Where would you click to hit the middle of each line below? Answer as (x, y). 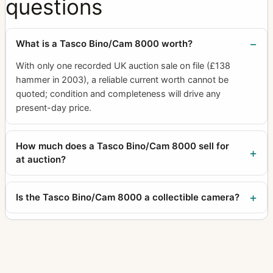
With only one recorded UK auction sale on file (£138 (123, 66)
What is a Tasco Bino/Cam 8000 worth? (104, 43)
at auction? (41, 159)
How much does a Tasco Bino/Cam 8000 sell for (122, 146)
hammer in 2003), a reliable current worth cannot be (122, 80)
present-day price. (54, 108)
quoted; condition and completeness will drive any (118, 94)
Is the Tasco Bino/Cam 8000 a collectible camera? (128, 197)
